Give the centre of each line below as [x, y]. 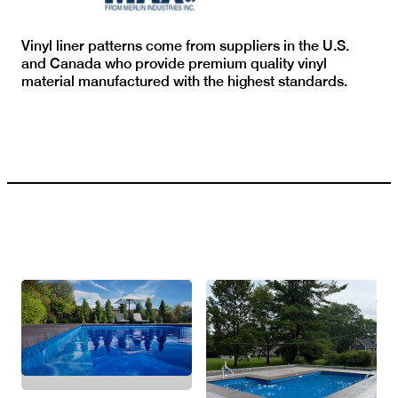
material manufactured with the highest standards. [184, 81]
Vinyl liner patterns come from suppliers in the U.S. [185, 45]
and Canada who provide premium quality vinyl [174, 63]
